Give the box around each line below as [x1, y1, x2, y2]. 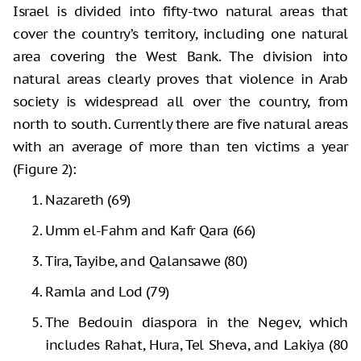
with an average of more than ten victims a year [13, 138, 348, 156]
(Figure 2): [13, 160, 77, 179]
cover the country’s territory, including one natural [13, 25, 348, 44]
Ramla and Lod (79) [45, 283, 169, 301]
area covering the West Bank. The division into [13, 48, 348, 66]
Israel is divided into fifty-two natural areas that [13, 2, 348, 21]
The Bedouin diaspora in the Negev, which [45, 313, 348, 332]
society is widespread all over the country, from [13, 93, 348, 111]
